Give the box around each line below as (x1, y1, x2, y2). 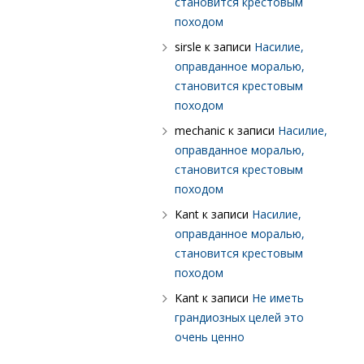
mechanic (175, 122, 225, 138)
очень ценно (175, 328, 245, 344)
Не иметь (252, 289, 304, 305)
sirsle (175, 38, 201, 54)
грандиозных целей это (175, 309, 304, 325)
